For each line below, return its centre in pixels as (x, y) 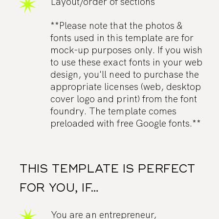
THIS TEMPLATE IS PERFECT (107, 169)
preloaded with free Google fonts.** (126, 124)
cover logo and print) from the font (124, 99)
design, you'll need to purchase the (125, 75)
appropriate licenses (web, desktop (126, 87)
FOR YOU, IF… (59, 188)
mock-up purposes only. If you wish (126, 50)
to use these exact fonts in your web (126, 63)
